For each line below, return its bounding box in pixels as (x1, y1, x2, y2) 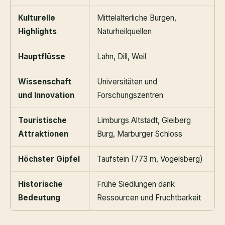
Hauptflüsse (18, 52, 65, 62)
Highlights (18, 27, 57, 37)
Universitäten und (97, 77, 157, 87)
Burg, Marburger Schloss (97, 129, 182, 139)
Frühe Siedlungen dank (97, 179, 175, 189)
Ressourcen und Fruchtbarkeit (97, 193, 201, 203)
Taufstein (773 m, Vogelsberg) (97, 154, 203, 164)
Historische (18, 179, 63, 189)
